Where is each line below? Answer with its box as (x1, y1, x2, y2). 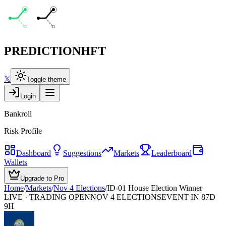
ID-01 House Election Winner (107, 183, 202, 192)
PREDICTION (4, 44, 81, 58)
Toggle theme (27, 75, 66, 83)
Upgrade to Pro (20, 174, 64, 182)
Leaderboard (151, 148, 192, 157)
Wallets (4, 157, 27, 166)
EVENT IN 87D (161, 192, 215, 201)
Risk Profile (4, 126, 42, 135)
